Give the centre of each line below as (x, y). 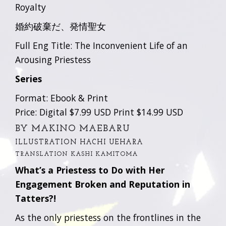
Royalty (31, 7)
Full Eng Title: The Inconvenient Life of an (101, 45)
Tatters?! (36, 198)
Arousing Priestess (53, 60)
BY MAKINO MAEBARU (73, 129)
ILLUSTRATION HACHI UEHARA (79, 143)
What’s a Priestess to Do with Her (90, 170)
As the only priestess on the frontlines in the (108, 217)
